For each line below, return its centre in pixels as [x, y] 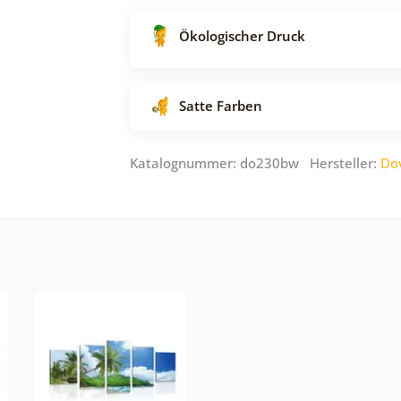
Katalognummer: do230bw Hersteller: [255, 162]
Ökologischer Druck [242, 35]
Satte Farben [221, 105]
